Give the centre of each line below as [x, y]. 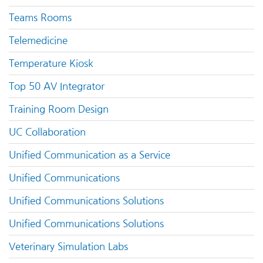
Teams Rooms [40, 17]
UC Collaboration [47, 132]
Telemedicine [38, 40]
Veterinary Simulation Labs [68, 246]
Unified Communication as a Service [90, 155]
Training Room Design [59, 109]
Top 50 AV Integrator [57, 86]
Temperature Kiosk [51, 63]
